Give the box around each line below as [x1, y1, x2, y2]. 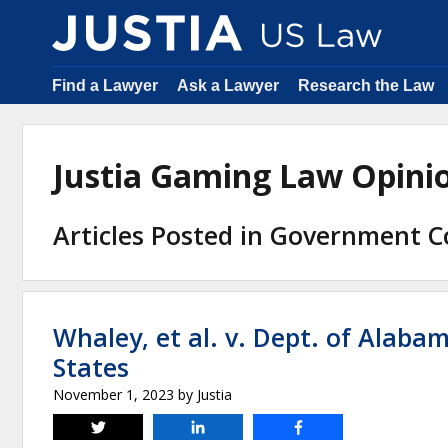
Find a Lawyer [52, 77, 158, 94]
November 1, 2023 [53, 385, 174, 404]
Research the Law [298, 77, 434, 94]
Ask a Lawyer [177, 77, 279, 94]
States [53, 350, 129, 384]
